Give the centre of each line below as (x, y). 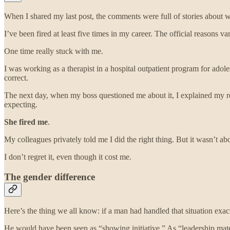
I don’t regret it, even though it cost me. (68, 157)
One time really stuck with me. (54, 51)
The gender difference (50, 177)
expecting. (21, 105)
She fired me (26, 122)
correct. (16, 78)
